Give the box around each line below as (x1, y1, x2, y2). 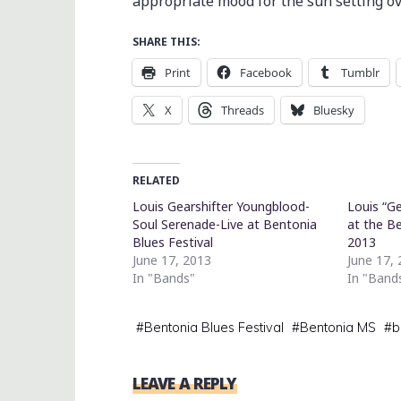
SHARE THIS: (132, 33, 200, 49)
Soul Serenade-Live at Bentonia (132, 215, 317, 233)
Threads (221, 101, 264, 118)
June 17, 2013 (132, 251, 211, 269)
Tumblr (341, 64, 380, 81)
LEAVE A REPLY (132, 371, 237, 394)
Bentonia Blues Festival (144, 319, 284, 336)
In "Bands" (132, 269, 195, 286)
